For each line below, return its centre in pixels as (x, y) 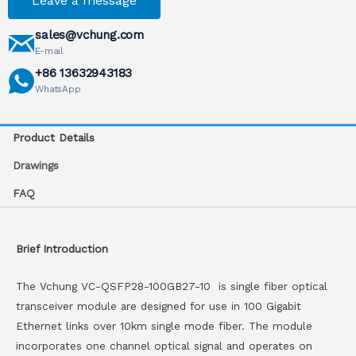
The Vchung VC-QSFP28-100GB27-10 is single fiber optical (172, 286)
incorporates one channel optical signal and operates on (164, 345)
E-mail (49, 51)
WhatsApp (58, 89)
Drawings (36, 166)
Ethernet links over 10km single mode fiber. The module (164, 325)
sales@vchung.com (89, 35)
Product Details (54, 138)
